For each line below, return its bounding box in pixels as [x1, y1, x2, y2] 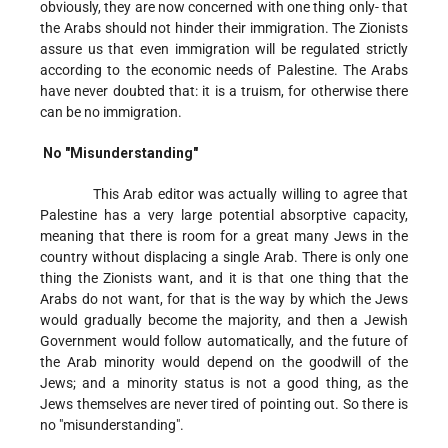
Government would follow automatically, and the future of [40, 333, 408, 350]
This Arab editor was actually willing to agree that [40, 186, 408, 203]
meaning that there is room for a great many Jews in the [40, 228, 408, 245]
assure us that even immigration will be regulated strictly [40, 41, 408, 58]
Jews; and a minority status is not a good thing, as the [40, 375, 408, 392]
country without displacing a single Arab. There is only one [40, 249, 408, 266]
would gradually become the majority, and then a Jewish [40, 312, 408, 329]
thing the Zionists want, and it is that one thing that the [40, 270, 408, 287]
